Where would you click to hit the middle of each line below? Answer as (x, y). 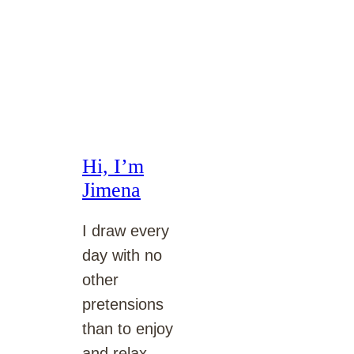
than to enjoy (128, 329)
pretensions (123, 305)
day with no (122, 256)
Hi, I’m (113, 167)
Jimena (111, 190)
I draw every (126, 231)
